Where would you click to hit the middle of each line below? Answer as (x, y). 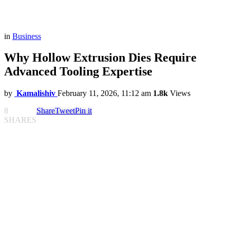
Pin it (83, 111)
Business (27, 36)
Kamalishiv (36, 93)
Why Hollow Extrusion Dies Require (100, 58)
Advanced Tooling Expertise (78, 72)
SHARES (20, 120)
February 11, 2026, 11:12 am (104, 93)
